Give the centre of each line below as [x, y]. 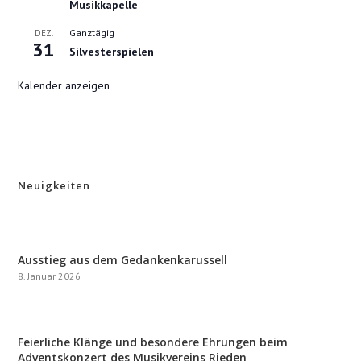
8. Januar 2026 [50, 276]
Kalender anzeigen [64, 85]
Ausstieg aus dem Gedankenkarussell [123, 259]
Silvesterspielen [112, 51]
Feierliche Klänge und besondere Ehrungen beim [153, 342]
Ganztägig [92, 32]
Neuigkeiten [54, 185]
